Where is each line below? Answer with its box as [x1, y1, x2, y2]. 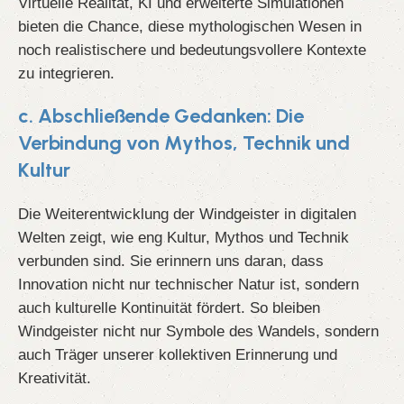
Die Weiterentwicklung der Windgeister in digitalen [18, 206, 356, 223]
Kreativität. [18, 370, 91, 387]
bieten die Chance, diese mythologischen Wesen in [18, 18, 362, 35]
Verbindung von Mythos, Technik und [18, 131, 350, 156]
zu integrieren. [18, 65, 115, 82]
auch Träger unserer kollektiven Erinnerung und [18, 346, 337, 363]
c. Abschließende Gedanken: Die [18, 104, 304, 129]
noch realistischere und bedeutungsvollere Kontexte [18, 41, 366, 59]
